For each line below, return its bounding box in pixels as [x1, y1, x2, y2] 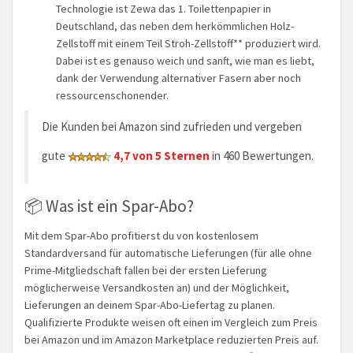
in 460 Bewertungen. [210, 147, 314, 163]
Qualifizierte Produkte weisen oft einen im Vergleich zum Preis [24, 315, 318, 329]
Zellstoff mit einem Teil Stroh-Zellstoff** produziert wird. [56, 35, 321, 50]
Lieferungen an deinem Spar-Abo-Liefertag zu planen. [24, 298, 275, 312]
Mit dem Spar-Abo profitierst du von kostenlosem [24, 229, 258, 243]
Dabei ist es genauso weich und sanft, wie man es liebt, [56, 53, 314, 68]
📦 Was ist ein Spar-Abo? [24, 195, 194, 217]
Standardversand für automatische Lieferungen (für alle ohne [24, 246, 312, 260]
